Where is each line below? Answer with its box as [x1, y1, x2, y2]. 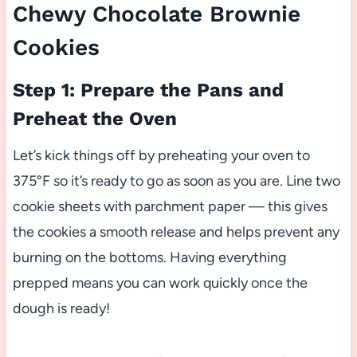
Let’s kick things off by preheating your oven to [12, 146, 310, 164]
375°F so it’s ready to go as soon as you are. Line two [12, 171, 340, 190]
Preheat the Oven [12, 107, 177, 130]
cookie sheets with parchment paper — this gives [12, 197, 328, 215]
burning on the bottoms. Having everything [12, 248, 287, 266]
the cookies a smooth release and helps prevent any [12, 222, 339, 241]
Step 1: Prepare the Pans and [12, 78, 284, 101]
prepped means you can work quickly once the [12, 273, 308, 292]
